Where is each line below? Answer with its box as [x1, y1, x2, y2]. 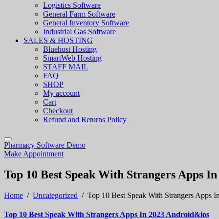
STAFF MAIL [43, 63, 88, 71]
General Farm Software [43, 10, 115, 18]
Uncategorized [33, 191, 78, 199]
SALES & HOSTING [23, 36, 93, 44]
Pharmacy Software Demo [4, 141, 86, 149]
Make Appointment [4, 150, 64, 158]
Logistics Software [43, 1, 101, 9]
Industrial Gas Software [43, 27, 116, 36]
